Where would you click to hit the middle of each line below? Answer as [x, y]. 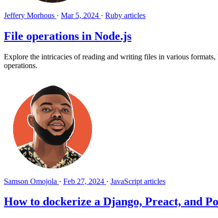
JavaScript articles [138, 181]
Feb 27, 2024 [84, 181]
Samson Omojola [31, 181]
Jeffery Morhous [30, 15]
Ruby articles [125, 15]
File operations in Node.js [68, 36]
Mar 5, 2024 [80, 15]
